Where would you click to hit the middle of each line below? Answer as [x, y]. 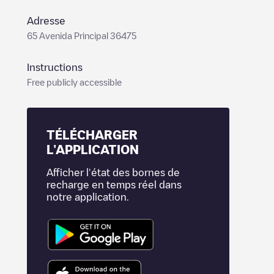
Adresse [46, 21]
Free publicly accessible [74, 82]
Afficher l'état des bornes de [113, 172]
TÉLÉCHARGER [92, 135]
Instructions [55, 67]
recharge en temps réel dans [114, 185]
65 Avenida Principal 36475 [82, 35]
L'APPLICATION [93, 149]
